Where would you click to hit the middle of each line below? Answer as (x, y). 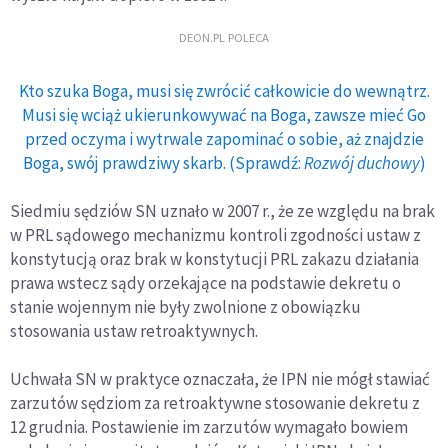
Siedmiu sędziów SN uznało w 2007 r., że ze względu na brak (222, 210)
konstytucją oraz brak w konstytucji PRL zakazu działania (214, 258)
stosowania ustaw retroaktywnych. (134, 330)
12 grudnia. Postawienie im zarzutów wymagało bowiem (209, 426)
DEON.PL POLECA (224, 37)
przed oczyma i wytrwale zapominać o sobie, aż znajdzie (224, 138)
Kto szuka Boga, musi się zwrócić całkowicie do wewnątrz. (224, 90)
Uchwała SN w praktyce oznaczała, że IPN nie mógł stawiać (220, 378)
